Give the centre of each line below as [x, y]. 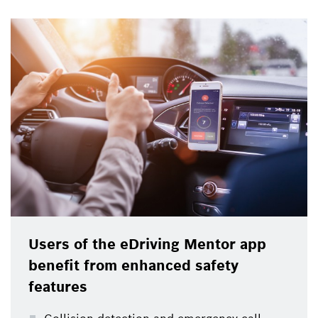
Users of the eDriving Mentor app [147, 245]
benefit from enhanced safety [133, 266]
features [58, 287]
